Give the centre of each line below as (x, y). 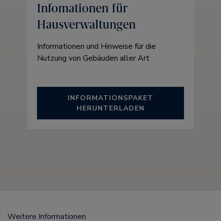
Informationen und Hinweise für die (96, 46)
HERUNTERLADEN (110, 108)
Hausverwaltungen (86, 24)
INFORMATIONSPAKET (110, 98)
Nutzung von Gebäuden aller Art (93, 58)
